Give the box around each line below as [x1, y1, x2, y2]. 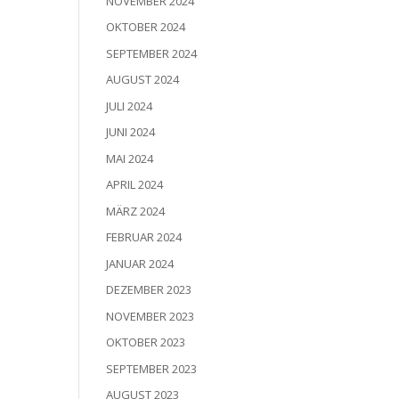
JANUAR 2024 [106, 255, 175, 272]
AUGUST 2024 [106, 71, 180, 88]
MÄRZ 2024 [106, 202, 166, 219]
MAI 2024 [106, 150, 154, 167]
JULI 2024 [106, 97, 153, 114]
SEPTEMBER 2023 [106, 360, 198, 377]
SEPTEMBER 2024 [106, 45, 198, 61]
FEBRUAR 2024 [106, 229, 183, 246]
